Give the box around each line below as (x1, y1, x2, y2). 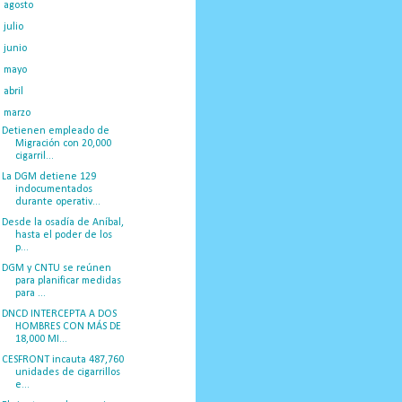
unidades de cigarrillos (14, 366, 120, 378)
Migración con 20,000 (14, 137, 111, 149)
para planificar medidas (14, 275, 121, 286)
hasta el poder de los (14, 229, 112, 240)
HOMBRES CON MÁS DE (14, 320, 121, 332)
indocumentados (14, 183, 92, 195)
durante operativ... (14, 196, 100, 207)
